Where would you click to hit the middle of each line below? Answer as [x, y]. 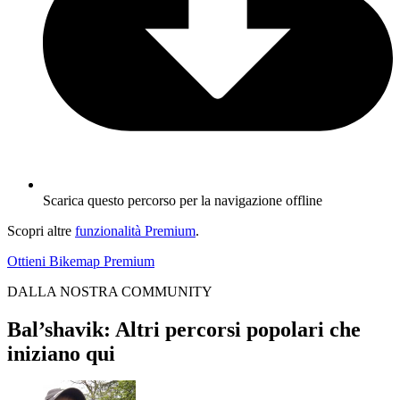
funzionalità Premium [135, 230]
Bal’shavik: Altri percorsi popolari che [184, 329]
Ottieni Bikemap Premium [81, 261]
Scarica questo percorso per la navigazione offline [183, 200]
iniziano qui [61, 353]
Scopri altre [41, 230]
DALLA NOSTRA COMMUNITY [110, 291]
